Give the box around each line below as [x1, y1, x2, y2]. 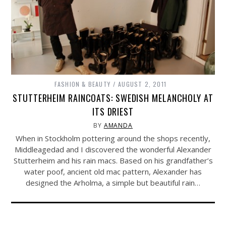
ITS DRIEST [92, 104, 134, 118]
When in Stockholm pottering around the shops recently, [16, 133, 210, 143]
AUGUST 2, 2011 [118, 79, 167, 88]
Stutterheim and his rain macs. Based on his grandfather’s [13, 155, 213, 165]
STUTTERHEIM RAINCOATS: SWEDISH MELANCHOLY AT [13, 91, 213, 104]
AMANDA [103, 121, 133, 130]
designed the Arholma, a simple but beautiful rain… [26, 177, 200, 188]
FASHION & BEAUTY [54, 79, 111, 88]
